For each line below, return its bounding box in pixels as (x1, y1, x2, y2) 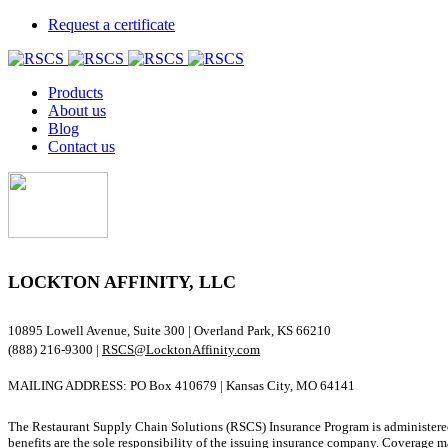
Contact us (48, 138, 115, 155)
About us (48, 102, 106, 119)
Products (48, 84, 103, 101)
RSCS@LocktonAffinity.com (102, 342, 260, 358)
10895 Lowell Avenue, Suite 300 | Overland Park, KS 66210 (8, 323, 331, 339)
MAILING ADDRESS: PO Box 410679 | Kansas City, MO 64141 (8, 378, 355, 394)
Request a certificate (48, 16, 175, 33)
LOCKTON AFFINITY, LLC (8, 272, 236, 293)
